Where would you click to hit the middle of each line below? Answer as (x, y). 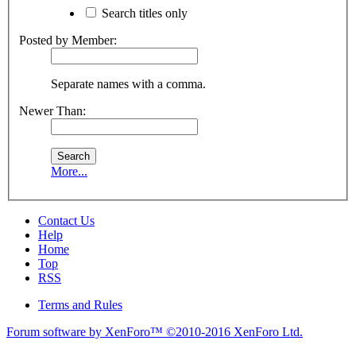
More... (69, 172)
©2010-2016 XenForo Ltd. (234, 332)
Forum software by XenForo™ (86, 332)
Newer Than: (52, 111)
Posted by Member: (68, 41)
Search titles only (143, 14)
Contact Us (66, 221)
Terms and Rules (80, 305)
